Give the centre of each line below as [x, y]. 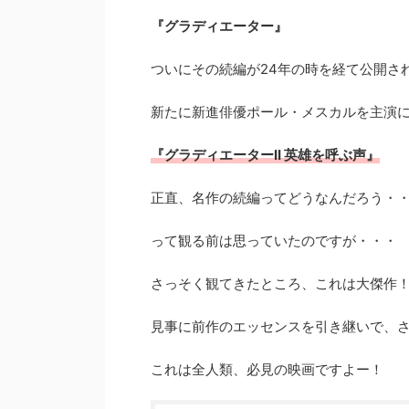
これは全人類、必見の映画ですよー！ [267, 369]
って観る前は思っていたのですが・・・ [274, 241]
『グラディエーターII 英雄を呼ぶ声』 [265, 155]
